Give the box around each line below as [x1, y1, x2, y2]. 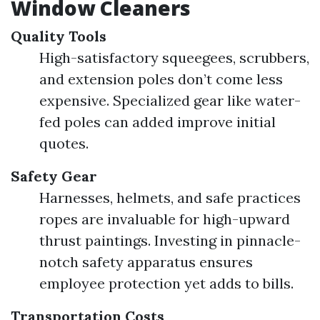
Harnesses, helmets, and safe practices [39, 189, 301, 206]
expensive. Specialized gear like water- [39, 91, 301, 109]
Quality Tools [11, 27, 106, 45]
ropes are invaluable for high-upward [39, 210, 290, 228]
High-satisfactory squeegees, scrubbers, [39, 49, 309, 66]
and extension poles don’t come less [39, 70, 283, 88]
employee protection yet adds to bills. [39, 274, 294, 292]
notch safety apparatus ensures [39, 253, 253, 271]
